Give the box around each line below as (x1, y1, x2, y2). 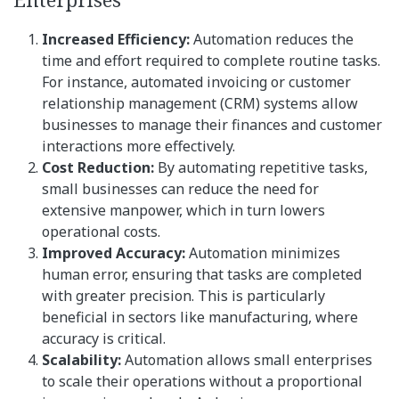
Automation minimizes (185, 243, 340, 264)
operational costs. (42, 222, 160, 242)
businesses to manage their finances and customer (42, 115, 382, 135)
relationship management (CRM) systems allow (42, 94, 358, 114)
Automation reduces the (190, 29, 354, 50)
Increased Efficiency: (42, 29, 190, 50)
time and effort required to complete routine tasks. (42, 51, 380, 71)
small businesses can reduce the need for (42, 179, 319, 199)
